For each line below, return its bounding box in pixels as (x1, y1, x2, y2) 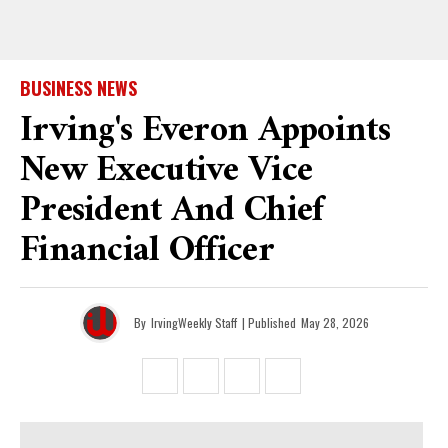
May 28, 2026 (300, 314, 369, 331)
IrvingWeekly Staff (150, 314, 237, 331)
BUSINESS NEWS (20, 75, 137, 101)
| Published (241, 314, 296, 331)
